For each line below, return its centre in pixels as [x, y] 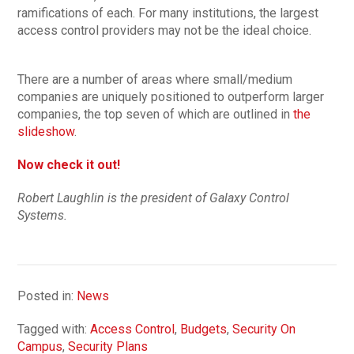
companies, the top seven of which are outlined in [156, 114]
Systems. [43, 215]
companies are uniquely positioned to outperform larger [171, 96]
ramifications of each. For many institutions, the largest [168, 13]
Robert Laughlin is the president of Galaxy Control [154, 198]
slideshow [46, 131]
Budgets [204, 329]
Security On [264, 329]
